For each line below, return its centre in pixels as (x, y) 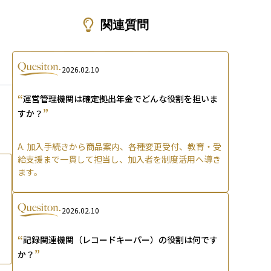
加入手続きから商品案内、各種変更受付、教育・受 (124, 147)
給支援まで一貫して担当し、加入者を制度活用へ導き (119, 159)
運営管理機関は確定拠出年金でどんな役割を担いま (120, 99)
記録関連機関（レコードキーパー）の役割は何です (120, 240)
